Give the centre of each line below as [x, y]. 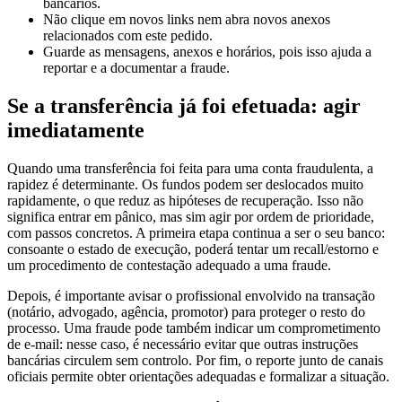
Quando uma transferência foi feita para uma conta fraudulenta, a [190, 152]
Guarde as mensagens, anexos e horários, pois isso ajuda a [207, 35]
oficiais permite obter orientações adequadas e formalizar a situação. [198, 360]
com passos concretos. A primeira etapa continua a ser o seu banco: [196, 216]
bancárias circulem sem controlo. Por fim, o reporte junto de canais [195, 344]
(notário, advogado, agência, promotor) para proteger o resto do [186, 295]
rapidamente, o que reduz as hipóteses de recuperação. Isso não [185, 184]
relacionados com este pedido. [128, 19]
